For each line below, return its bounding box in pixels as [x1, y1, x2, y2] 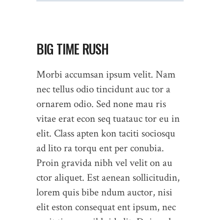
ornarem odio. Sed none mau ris [36, 97, 166, 110]
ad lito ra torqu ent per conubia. [36, 141, 164, 155]
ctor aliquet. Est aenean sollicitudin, [36, 170, 180, 184]
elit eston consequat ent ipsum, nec [36, 200, 176, 214]
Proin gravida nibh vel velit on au [36, 156, 172, 169]
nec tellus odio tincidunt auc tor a [36, 82, 170, 96]
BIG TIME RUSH [36, 38, 109, 58]
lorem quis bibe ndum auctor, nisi [36, 185, 172, 199]
